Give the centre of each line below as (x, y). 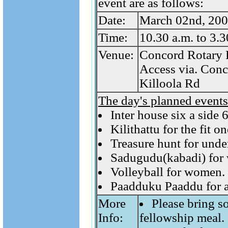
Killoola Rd (170, 83)
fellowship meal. (182, 218)
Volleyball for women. (168, 172)
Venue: (116, 55)
